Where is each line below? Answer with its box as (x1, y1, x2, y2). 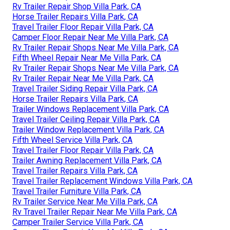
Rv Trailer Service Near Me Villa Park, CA (12, 197, 158, 207)
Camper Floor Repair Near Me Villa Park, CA (12, 32, 168, 43)
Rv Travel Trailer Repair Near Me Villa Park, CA (12, 207, 177, 217)
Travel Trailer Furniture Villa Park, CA (12, 186, 141, 197)
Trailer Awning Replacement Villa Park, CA (12, 156, 162, 166)
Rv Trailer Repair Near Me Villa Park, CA (12, 73, 154, 84)
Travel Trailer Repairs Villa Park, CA (12, 166, 138, 176)
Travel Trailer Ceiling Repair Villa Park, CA (12, 114, 160, 125)
